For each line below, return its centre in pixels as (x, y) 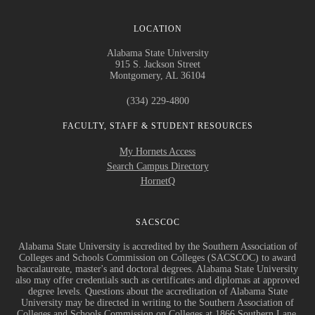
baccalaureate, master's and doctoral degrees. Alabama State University (157, 269)
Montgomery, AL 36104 (157, 75)
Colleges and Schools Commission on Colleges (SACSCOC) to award (157, 257)
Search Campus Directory (157, 166)
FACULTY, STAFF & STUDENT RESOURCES (157, 126)
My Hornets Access (157, 151)
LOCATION (157, 28)
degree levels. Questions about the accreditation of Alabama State (157, 291)
